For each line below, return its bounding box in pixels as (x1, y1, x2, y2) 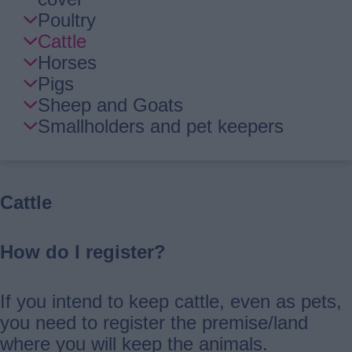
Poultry (38, 9, 96, 31)
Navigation (24, 9, 111, 31)
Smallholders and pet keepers (38, 115, 284, 137)
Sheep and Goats (38, 93, 183, 115)
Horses (38, 51, 97, 73)
